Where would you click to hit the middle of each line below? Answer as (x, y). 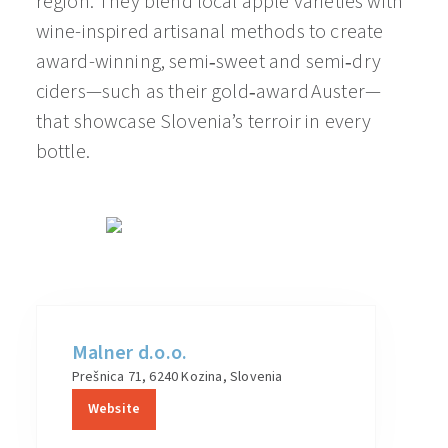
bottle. (62, 152)
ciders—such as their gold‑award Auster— (208, 92)
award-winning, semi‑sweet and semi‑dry (208, 62)
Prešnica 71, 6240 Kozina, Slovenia (177, 377)
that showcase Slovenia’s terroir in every (203, 122)
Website (114, 409)
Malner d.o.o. (129, 353)
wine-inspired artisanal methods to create (209, 32)
